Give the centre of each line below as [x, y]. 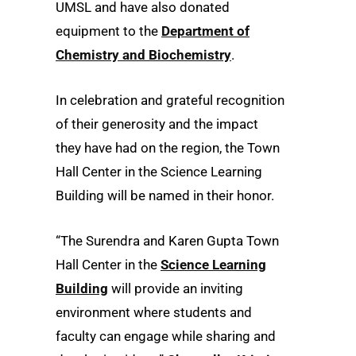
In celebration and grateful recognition [170, 101]
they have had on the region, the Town [168, 148]
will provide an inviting [176, 289]
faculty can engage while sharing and [166, 337]
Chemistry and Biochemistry [143, 55]
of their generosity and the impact [157, 124]
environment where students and [154, 313]
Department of [205, 31]
